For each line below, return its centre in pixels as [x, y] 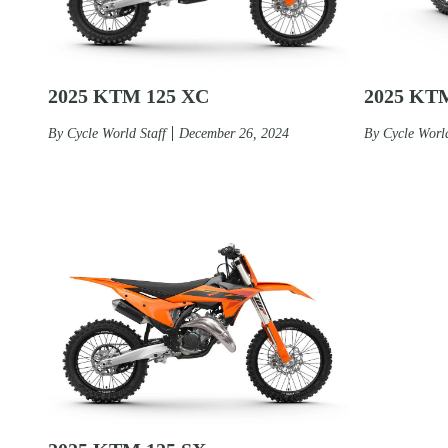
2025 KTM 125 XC [128, 95]
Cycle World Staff [116, 133]
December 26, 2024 [234, 133]
